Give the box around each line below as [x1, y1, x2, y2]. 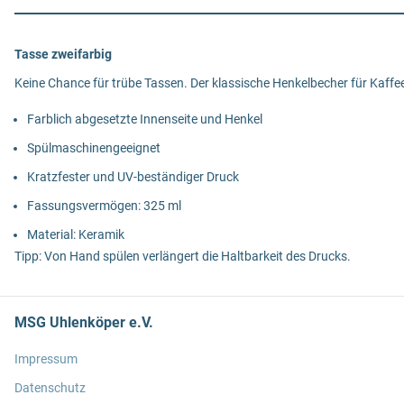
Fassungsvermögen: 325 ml [27, 198, 181, 213]
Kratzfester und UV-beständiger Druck [27, 170, 239, 184]
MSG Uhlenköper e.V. [14, 314, 153, 331]
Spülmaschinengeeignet [27, 141, 161, 155]
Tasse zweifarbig [14, 47, 112, 61]
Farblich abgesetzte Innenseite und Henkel [27, 112, 262, 126]
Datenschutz [14, 381, 86, 395]
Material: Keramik [27, 227, 124, 242]
